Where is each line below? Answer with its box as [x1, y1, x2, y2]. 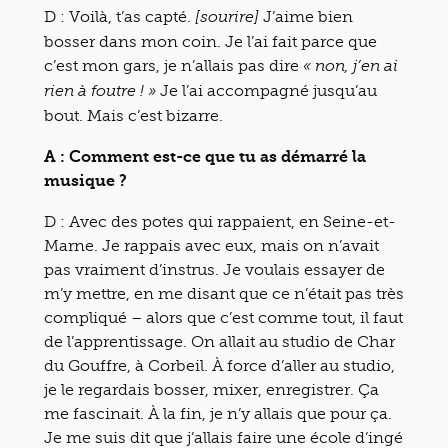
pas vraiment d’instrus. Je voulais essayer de [44, 259, 385, 279]
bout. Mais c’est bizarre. [44, 105, 223, 125]
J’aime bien [259, 6, 353, 26]
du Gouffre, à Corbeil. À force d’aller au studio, [44, 355, 395, 375]
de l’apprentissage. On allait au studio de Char [44, 331, 395, 351]
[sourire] [195, 9, 259, 26]
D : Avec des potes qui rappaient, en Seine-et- [44, 211, 396, 231]
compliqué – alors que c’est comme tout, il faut [44, 307, 403, 327]
